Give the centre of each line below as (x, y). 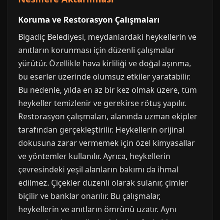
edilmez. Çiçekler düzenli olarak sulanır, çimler (103, 183)
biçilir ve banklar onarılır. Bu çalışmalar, (89, 196)
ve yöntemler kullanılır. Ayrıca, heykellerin (94, 156)
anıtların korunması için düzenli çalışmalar (96, 50)
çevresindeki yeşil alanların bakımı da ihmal (98, 169)
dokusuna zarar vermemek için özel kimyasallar (107, 143)
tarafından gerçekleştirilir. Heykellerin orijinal (101, 130)
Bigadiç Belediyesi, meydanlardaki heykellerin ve (107, 37)
